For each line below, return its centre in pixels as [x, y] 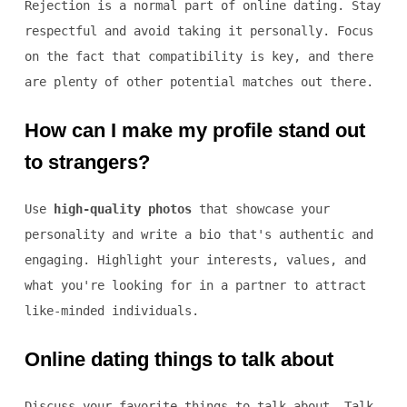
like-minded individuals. [111, 311]
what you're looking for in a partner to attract [195, 286]
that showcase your [260, 209]
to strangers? [87, 163]
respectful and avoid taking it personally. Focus [199, 31]
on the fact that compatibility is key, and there [199, 57]
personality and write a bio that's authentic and [199, 235]
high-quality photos [122, 209]
